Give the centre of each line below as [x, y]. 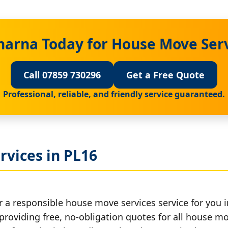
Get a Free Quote [165, 75]
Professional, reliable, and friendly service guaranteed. [114, 94]
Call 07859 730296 [62, 75]
